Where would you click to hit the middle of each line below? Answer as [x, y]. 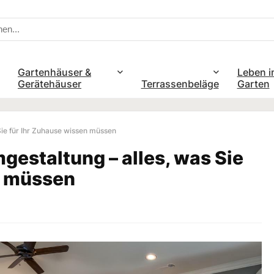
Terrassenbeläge [180, 83]
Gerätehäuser [50, 83]
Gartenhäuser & [54, 72]
